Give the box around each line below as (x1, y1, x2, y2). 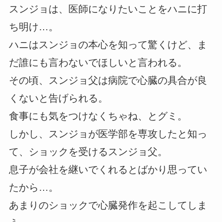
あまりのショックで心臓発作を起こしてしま (8, 199, 207, 211)
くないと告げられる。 (8, 92, 108, 104)
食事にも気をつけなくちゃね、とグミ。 (8, 110, 187, 121)
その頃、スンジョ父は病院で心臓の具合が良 (8, 74, 207, 86)
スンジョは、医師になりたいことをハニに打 (8, 3, 207, 14)
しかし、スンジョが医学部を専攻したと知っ (8, 128, 207, 139)
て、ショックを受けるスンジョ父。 (8, 146, 167, 157)
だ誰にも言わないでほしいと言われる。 (8, 56, 187, 68)
